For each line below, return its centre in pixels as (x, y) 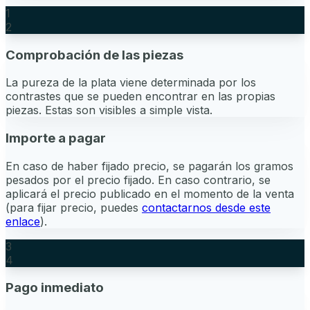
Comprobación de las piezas (94, 55)
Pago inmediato (55, 288)
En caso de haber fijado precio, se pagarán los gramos (149, 166)
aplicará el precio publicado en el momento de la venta (150, 193)
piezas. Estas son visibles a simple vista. (109, 110)
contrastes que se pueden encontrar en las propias (140, 97)
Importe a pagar (56, 138)
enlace (23, 221)
